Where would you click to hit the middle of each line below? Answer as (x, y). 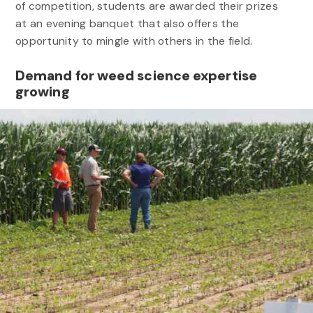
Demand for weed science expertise (136, 75)
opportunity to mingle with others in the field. (135, 41)
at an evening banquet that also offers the (127, 23)
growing (42, 92)
